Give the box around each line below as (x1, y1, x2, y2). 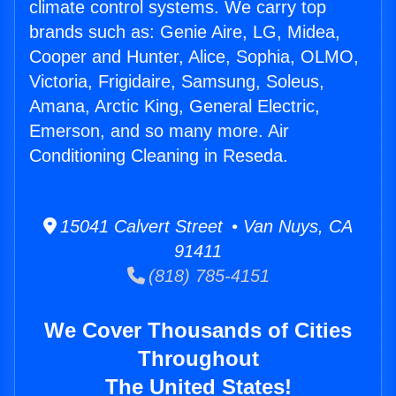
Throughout (137, 346, 259, 371)
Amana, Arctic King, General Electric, (29, 96, 320, 117)
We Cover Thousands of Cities (44, 318, 352, 343)
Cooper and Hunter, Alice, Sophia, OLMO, (29, 47, 359, 67)
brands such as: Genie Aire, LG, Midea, (29, 22, 340, 42)
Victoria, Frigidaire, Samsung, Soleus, (29, 72, 324, 92)
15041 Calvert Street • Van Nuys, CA (57, 217, 353, 237)
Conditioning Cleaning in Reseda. (29, 146, 288, 166)
